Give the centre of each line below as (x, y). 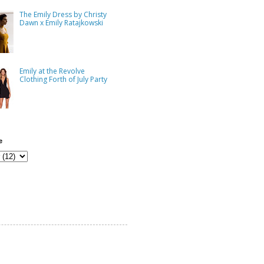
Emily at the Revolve (52, 71)
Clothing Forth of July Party (63, 80)
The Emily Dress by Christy (63, 14)
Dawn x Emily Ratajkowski (61, 22)
